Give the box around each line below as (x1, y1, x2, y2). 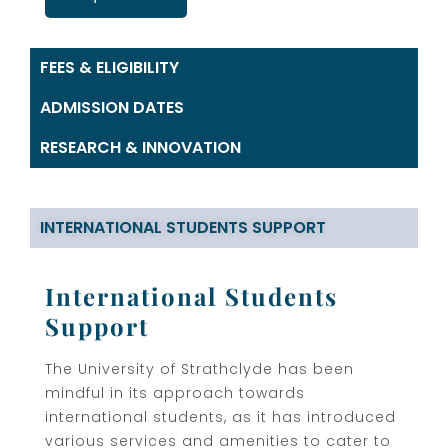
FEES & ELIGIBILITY (40, 55, 179, 79)
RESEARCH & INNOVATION (40, 135, 241, 159)
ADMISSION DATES (40, 95, 184, 119)
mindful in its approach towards (45, 382, 305, 403)
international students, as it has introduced (45, 406, 396, 427)
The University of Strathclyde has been (45, 358, 354, 379)
